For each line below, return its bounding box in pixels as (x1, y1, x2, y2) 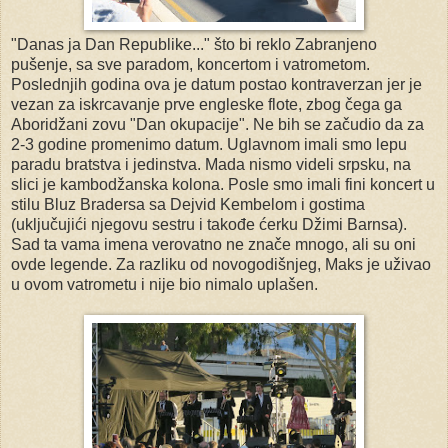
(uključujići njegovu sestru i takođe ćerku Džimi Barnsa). (11, 216, 407, 234)
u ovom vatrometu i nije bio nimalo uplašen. (11, 276, 318, 294)
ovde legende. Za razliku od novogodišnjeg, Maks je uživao (11, 256, 431, 274)
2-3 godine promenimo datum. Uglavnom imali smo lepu (11, 136, 407, 154)
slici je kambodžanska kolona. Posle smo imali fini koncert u (11, 176, 435, 194)
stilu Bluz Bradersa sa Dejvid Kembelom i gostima (11, 196, 365, 214)
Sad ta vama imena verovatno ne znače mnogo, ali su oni (11, 236, 416, 254)
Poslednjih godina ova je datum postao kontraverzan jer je (11, 76, 422, 94)
